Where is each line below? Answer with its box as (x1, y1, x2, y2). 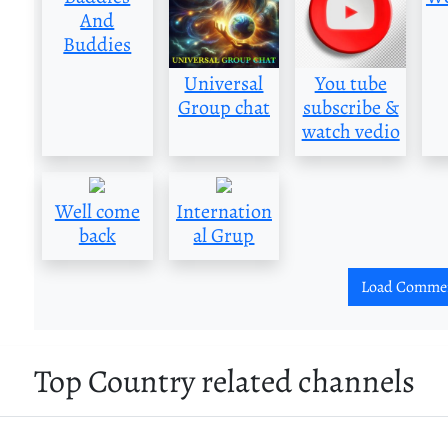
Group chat (177, 94, 270, 122)
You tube (314, 70, 387, 98)
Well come (54, 198, 140, 226)
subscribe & (302, 94, 399, 122)
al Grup (193, 222, 255, 250)
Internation (175, 198, 272, 226)
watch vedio (301, 118, 400, 146)
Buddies (63, 31, 132, 59)
